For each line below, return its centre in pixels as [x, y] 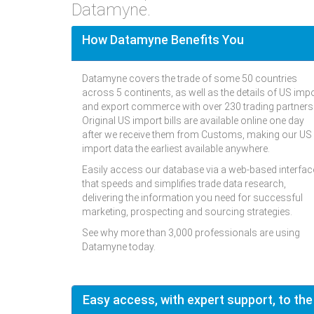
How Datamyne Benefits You [163, 40]
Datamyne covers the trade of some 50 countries [190, 79]
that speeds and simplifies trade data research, [184, 184]
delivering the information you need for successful [192, 198]
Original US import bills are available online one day [193, 121]
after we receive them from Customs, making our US [197, 135]
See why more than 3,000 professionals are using [191, 233]
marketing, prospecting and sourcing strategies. [187, 212]
